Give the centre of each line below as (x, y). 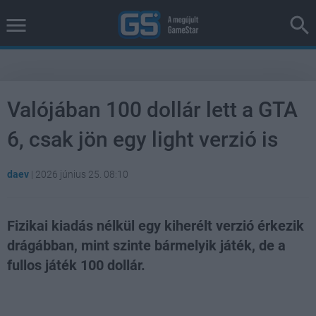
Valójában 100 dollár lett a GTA (152, 110)
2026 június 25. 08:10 (82, 174)
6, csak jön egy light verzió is (142, 139)
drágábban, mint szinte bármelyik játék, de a (146, 245)
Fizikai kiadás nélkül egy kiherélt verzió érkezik (156, 226)
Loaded (111, 291)
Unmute (62, 292)
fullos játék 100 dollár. (76, 265)
